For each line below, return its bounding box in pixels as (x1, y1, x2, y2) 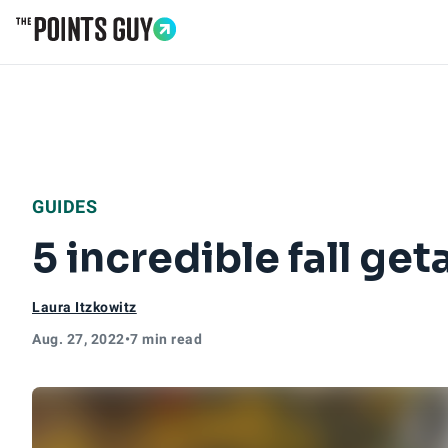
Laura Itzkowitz (32, 299, 137, 315)
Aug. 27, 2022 (32, 331, 125, 347)
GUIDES (32, 196, 97, 217)
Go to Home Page (15, 40, 149, 63)
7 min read (130, 331, 202, 347)
